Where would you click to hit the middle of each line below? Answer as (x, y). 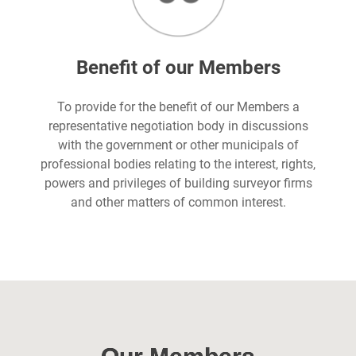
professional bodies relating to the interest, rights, (178, 164)
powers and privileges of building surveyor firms (178, 184)
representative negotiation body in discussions (178, 126)
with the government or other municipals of (178, 145)
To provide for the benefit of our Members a (178, 107)
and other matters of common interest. (178, 203)
